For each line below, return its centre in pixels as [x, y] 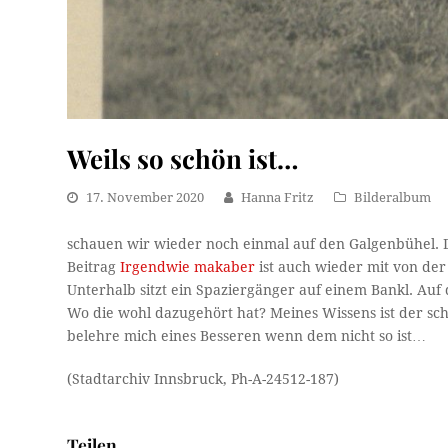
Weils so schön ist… [183, 158]
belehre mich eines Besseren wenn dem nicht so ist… [247, 336]
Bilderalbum [393, 198]
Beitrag [94, 267]
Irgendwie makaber [188, 267]
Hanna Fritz [278, 198]
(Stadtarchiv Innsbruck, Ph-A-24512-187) [203, 379]
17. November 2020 [145, 198]
